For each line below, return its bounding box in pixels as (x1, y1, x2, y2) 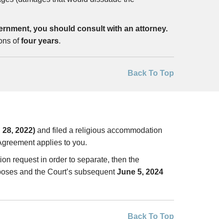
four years (21, 37, 59, 45)
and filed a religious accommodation (35, 126, 162, 134)
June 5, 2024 (116, 168, 163, 176)
